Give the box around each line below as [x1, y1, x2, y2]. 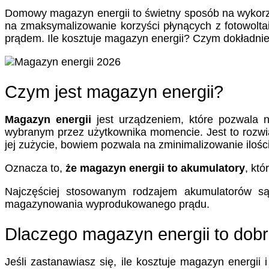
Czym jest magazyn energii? [5, 82, 223, 101]
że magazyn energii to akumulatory [65, 162, 245, 174]
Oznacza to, [5, 162, 65, 174]
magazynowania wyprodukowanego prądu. [5, 198, 210, 210]
